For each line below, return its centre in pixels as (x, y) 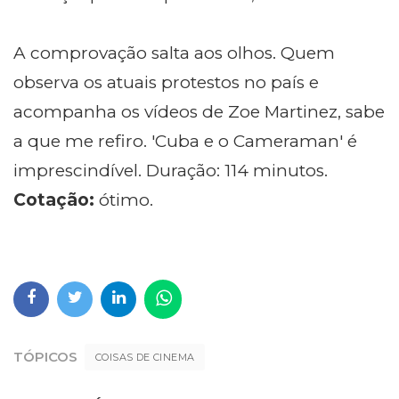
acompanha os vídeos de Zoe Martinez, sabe (199, 112)
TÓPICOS (45, 357)
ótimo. (124, 200)
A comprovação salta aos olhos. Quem (174, 53)
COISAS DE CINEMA (145, 358)
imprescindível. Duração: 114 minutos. (171, 171)
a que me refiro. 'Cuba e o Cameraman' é (185, 142)
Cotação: (54, 200)
